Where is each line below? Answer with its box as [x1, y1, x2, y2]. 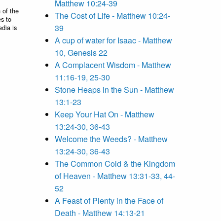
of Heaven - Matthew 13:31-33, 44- [55, 170, 175, 182]
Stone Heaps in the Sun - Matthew [55, 84, 174, 96]
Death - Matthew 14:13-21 [55, 207, 145, 219]
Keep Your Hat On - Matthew [55, 109, 154, 120]
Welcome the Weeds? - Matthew [55, 133, 168, 145]
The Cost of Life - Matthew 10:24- [55, 10, 170, 22]
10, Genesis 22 [55, 47, 108, 59]
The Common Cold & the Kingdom [55, 158, 175, 170]
